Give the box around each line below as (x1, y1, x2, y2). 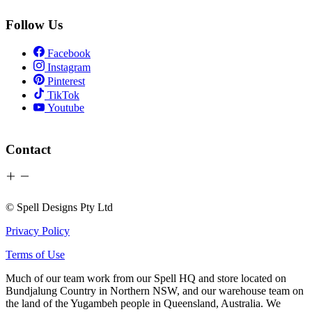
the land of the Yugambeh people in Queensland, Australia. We (6, 297, 281, 309)
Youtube (47, 101, 84, 114)
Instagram (47, 61, 91, 73)
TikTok (47, 88, 79, 101)
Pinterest (47, 75, 85, 87)
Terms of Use (6, 248, 65, 260)
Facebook (47, 47, 91, 59)
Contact (6, 141, 51, 157)
